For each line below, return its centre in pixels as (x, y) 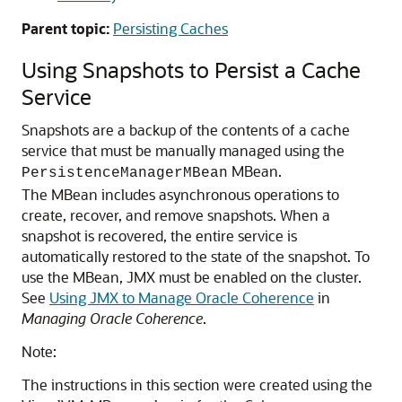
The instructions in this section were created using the (197, 385)
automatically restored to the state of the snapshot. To (196, 256)
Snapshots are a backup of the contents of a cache (186, 130)
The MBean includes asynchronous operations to (180, 194)
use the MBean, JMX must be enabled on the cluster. (192, 277)
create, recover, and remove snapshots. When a (176, 215)
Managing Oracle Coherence (112, 318)
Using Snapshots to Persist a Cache (191, 70)
